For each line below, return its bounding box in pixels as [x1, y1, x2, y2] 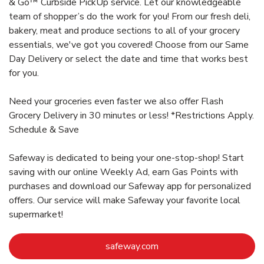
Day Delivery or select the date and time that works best [9, 52, 248, 66]
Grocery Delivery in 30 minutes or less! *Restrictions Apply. [9, 109, 254, 123]
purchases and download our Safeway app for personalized [9, 180, 251, 193]
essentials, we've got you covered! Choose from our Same [9, 38, 249, 52]
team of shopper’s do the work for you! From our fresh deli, [9, 10, 250, 24]
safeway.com [105, 240, 159, 253]
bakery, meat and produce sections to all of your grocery [9, 24, 240, 38]
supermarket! [9, 208, 63, 222]
